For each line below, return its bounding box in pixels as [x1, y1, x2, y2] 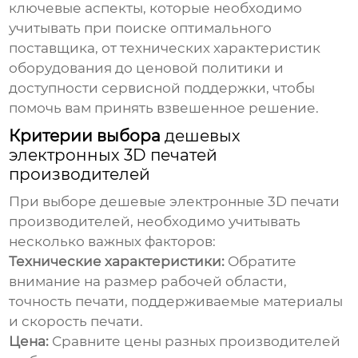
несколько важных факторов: [9, 233, 217, 250]
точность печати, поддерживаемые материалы [9, 293, 344, 310]
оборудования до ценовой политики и [9, 60, 284, 77]
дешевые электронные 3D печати [100, 193, 340, 210]
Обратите [225, 253, 297, 270]
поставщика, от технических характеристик [9, 40, 321, 57]
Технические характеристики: [9, 253, 225, 270]
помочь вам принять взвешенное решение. [9, 100, 320, 117]
